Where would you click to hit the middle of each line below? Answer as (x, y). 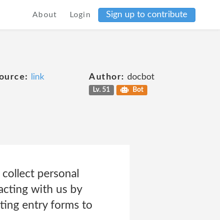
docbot (139, 77)
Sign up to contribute (147, 14)
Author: (107, 77)
